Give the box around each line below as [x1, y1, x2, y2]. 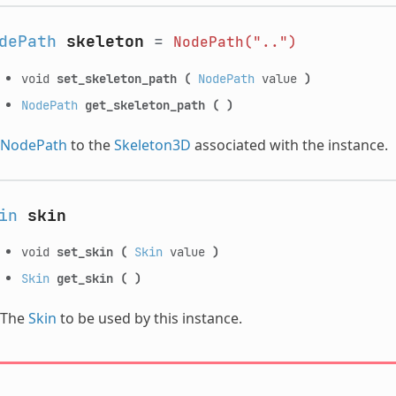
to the [66, 134, 114, 155]
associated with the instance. [190, 134, 388, 155]
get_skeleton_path [84, 95, 205, 113]
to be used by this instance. [56, 308, 242, 328]
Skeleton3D [113, 134, 191, 155]
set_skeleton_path [56, 69, 177, 87]
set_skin [56, 242, 113, 260]
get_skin [56, 269, 113, 286]
